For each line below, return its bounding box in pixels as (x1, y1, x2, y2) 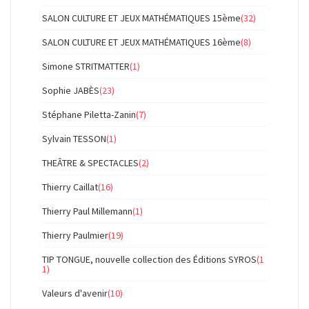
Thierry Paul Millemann (42, 205, 132, 217)
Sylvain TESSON (42, 132, 106, 145)
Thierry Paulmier (42, 229, 108, 241)
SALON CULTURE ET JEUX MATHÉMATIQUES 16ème (42, 36, 241, 48)
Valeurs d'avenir (42, 287, 108, 299)
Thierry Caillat (42, 181, 98, 193)
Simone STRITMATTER (42, 60, 130, 72)
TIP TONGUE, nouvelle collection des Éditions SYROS (42, 253, 257, 266)
